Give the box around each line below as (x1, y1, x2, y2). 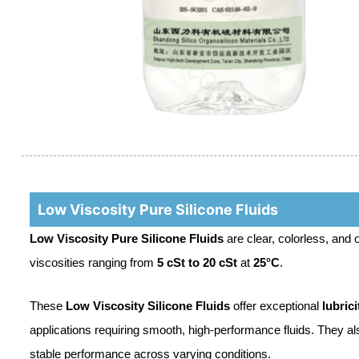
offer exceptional (230, 298, 322, 313)
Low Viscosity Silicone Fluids (66, 298, 230, 313)
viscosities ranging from (30, 255, 157, 269)
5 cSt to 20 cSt (157, 255, 237, 269)
